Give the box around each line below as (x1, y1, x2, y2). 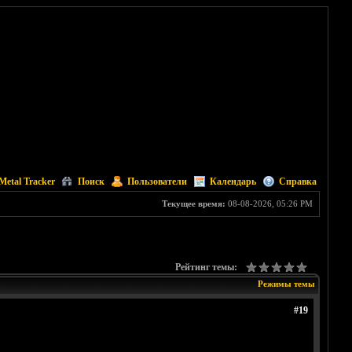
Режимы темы (257, 279, 315, 289)
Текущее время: (161, 199, 225, 208)
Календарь (209, 176, 256, 187)
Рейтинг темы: (174, 262, 237, 273)
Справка (278, 176, 317, 187)
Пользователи (126, 176, 187, 187)
